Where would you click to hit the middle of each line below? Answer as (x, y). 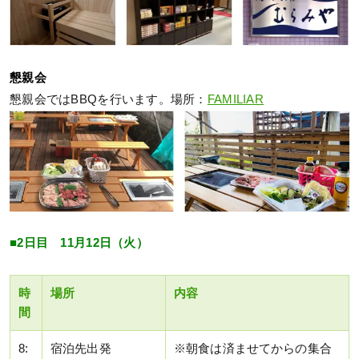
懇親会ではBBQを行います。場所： (109, 99)
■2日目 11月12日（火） (79, 242)
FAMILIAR (236, 99)
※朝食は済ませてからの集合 (253, 348)
